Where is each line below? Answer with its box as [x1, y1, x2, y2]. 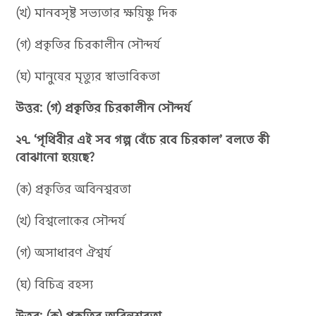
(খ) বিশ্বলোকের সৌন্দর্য [16, 212, 126, 229]
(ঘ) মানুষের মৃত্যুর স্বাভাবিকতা [16, 67, 161, 85]
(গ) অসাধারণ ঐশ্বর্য [16, 243, 111, 261]
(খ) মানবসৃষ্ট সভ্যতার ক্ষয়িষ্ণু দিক [16, 4, 178, 21]
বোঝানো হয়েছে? [16, 148, 95, 166]
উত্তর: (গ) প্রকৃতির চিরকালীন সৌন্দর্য [16, 99, 191, 116]
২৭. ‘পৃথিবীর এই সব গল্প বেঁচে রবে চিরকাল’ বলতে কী [16, 130, 270, 148]
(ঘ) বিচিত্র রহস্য [16, 275, 94, 293]
